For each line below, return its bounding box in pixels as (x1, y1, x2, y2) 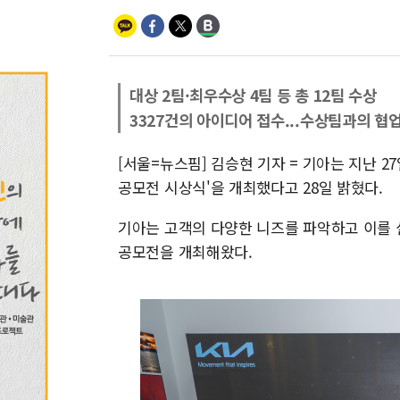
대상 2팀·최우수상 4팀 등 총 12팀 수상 (129, 84, 377, 106)
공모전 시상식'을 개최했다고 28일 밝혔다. (118, 176, 383, 198)
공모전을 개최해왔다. (118, 240, 253, 262)
